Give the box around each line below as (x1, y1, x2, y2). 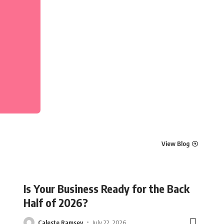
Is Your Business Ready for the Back (23, 181, 189, 195)
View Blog (161, 139, 189, 148)
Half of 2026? (23, 195, 88, 209)
